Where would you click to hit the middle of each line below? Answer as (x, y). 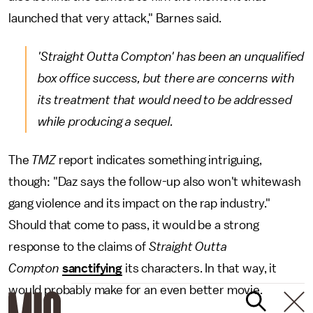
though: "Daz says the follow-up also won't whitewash (155, 182)
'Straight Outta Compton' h (111, 57)
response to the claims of (79, 247)
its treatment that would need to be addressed (165, 100)
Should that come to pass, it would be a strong (134, 225)
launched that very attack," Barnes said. (115, 18)
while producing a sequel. (105, 122)
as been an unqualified (244, 57)
